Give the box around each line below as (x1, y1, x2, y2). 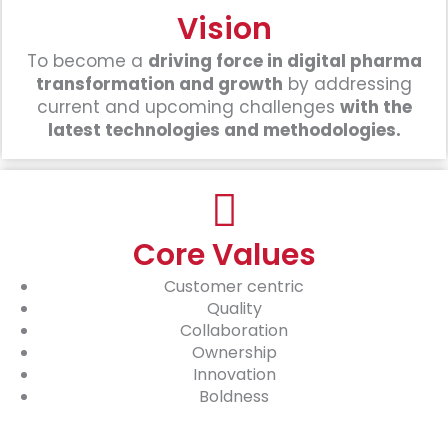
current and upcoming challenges (36, 94, 340, 119)
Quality (206, 296, 262, 320)
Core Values (132, 233, 316, 276)
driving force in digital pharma (147, 48, 422, 73)
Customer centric (164, 274, 304, 298)
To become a (26, 48, 148, 73)
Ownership (191, 340, 277, 364)
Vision (176, 7, 272, 50)
